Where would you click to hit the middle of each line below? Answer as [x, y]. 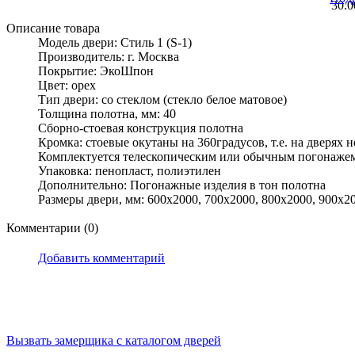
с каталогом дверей [169, 341]
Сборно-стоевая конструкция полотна [141, 128]
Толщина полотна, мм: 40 [107, 114]
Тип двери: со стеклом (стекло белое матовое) [162, 100]
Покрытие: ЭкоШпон [96, 71]
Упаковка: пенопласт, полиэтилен [130, 171]
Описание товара [53, 29]
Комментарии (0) [52, 228]
